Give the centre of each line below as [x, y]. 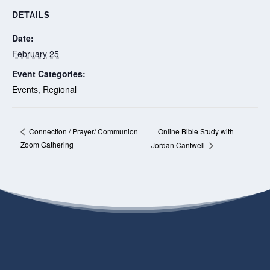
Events [25, 89]
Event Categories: [49, 73]
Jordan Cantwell [179, 145]
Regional [60, 89]
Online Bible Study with [196, 131]
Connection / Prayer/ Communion [82, 131]
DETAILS [31, 15]
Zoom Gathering [47, 145]
